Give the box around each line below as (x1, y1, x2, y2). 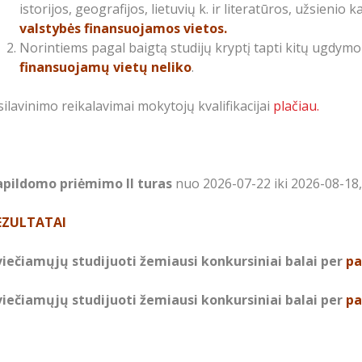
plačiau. (273, 97, 319, 115)
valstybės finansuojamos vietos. (19, 19, 227, 37)
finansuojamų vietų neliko (19, 58, 192, 76)
